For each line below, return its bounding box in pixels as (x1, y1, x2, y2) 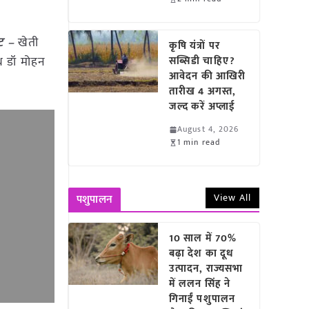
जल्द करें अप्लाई (169, 98, 241, 115)
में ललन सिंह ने (169, 275, 231, 292)
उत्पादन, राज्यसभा (169, 260, 243, 277)
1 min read (177, 135, 221, 149)
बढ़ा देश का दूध (169, 245, 235, 262)
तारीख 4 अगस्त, (169, 83, 237, 100)
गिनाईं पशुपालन (169, 290, 235, 308)
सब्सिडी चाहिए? (169, 52, 235, 70)
